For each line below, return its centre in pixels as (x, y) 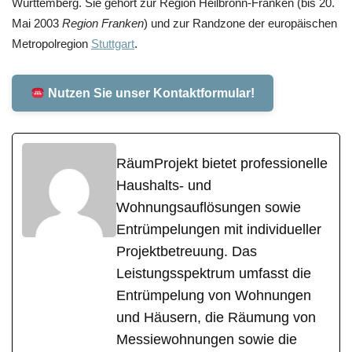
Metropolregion (51, 43)
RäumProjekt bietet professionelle (222, 163)
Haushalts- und (164, 185)
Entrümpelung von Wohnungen (214, 295)
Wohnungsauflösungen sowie (209, 207)
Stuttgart (113, 43)
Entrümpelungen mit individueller (219, 229)
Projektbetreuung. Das (187, 251)
